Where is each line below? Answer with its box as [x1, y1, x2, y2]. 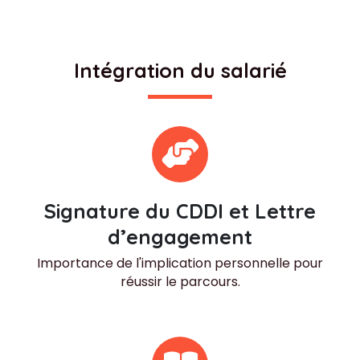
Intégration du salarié [73, 57, 287, 83]
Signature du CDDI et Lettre [44, 198, 316, 223]
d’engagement [108, 223, 252, 249]
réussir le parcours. [120, 272, 240, 291]
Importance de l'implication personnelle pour [37, 253, 323, 272]
